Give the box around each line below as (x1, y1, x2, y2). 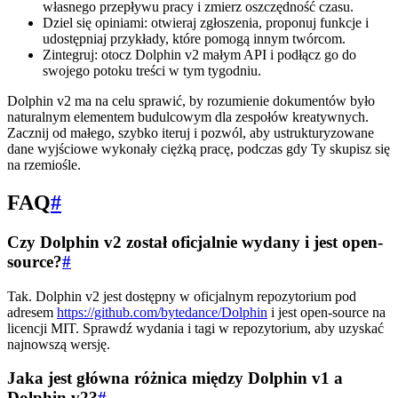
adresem (7, 304, 57, 320)
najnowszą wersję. (7, 336, 110, 352)
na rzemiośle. (7, 157, 81, 172)
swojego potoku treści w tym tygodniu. (43, 63, 261, 78)
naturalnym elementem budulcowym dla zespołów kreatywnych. (7, 109, 369, 124)
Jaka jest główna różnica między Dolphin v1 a (7, 369, 343, 388)
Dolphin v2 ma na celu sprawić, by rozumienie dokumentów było (7, 93, 375, 108)
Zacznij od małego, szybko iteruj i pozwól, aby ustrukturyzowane (7, 125, 374, 140)
